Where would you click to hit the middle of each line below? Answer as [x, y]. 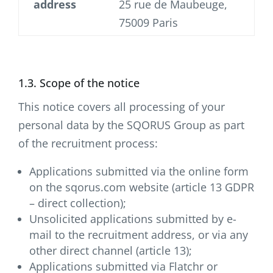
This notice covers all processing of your [122, 106]
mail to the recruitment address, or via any [139, 234]
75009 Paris [148, 22]
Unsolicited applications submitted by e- [133, 218]
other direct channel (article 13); [111, 250]
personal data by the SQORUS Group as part [131, 125]
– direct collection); [78, 203]
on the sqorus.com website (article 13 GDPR [142, 187]
